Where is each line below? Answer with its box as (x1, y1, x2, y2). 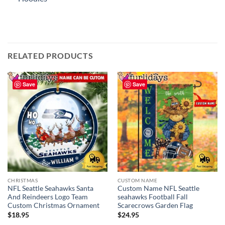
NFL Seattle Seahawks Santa (7, 184, 93, 193)
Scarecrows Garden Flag (117, 201, 193, 210)
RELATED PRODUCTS (8, 50, 93, 60)
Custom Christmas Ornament (7, 201, 99, 210)
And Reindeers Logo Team (7, 193, 88, 201)
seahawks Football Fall (117, 193, 188, 201)
